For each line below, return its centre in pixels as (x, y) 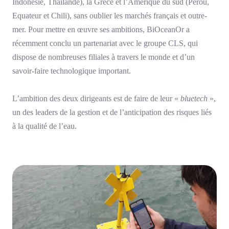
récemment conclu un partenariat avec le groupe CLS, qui (105, 43)
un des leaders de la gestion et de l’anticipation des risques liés (112, 112)
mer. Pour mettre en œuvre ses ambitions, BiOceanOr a (101, 30)
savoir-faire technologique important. (72, 71)
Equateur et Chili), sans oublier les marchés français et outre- (110, 16)
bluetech (194, 99)
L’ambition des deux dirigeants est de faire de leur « (96, 99)
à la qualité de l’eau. (44, 126)
